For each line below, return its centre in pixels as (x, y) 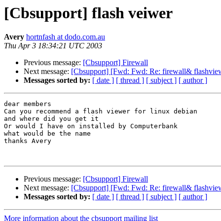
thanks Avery (28, 141)
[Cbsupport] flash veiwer (88, 13)
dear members (28, 104)
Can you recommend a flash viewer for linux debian (101, 111)
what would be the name (47, 134)
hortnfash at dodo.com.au (66, 37)
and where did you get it (51, 119)
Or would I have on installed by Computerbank (91, 126)
